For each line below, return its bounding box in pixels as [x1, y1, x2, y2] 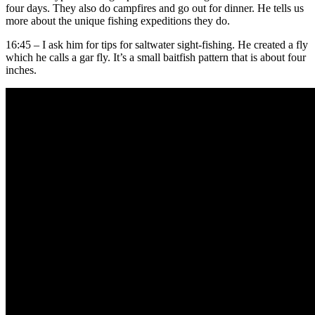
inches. [6, 64, 37, 77]
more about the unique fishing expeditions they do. [6, 15, 230, 27]
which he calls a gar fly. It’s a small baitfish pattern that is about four [6, 51, 306, 64]
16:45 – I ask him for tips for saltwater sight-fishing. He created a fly [6, 39, 308, 51]
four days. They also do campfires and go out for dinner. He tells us [6, 2, 304, 15]
